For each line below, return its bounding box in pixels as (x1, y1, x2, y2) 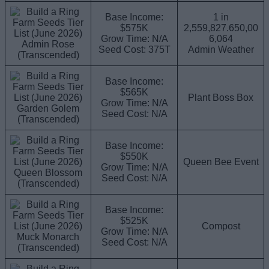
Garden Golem (17, 103, 79, 113)
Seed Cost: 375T (98, 44, 171, 55)
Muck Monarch (17, 231, 79, 242)
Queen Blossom (14, 167, 82, 178)
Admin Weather (187, 44, 254, 55)
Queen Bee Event (183, 156, 259, 167)
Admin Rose (22, 38, 74, 49)
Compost (201, 220, 240, 231)
